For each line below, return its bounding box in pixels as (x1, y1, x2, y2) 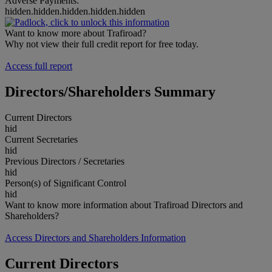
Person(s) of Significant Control (5, 177, 126, 188)
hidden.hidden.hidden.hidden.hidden (5, 5, 145, 16)
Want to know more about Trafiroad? (5, 27, 146, 38)
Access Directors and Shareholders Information (5, 232, 186, 243)
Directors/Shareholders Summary (5, 83, 216, 100)
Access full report (5, 60, 72, 71)
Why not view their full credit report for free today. (5, 38, 199, 49)
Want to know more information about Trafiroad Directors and (5, 199, 243, 210)
